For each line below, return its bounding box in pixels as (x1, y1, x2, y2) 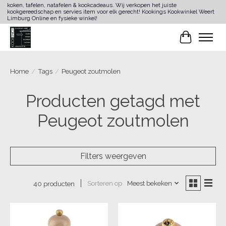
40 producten (33, 179, 75, 188)
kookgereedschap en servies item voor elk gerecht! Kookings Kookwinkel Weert (7, 9, 214, 16)
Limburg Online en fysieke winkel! (7, 15, 97, 22)
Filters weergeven (80, 151, 146, 161)
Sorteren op (87, 179, 122, 188)
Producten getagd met (26, 91, 200, 111)
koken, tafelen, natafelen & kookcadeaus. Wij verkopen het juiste (7, 2, 177, 9)
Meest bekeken (127, 179, 172, 188)
